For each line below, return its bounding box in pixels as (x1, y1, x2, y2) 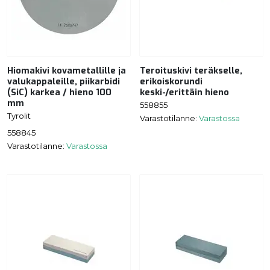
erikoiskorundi (140, 75, 202, 87)
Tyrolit (7, 110, 31, 121)
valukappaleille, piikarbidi (7, 75, 120, 87)
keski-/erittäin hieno (140, 86, 229, 98)
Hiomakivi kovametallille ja (7, 64, 126, 77)
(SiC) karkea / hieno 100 (7, 86, 111, 98)
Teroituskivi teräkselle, (140, 64, 242, 77)
